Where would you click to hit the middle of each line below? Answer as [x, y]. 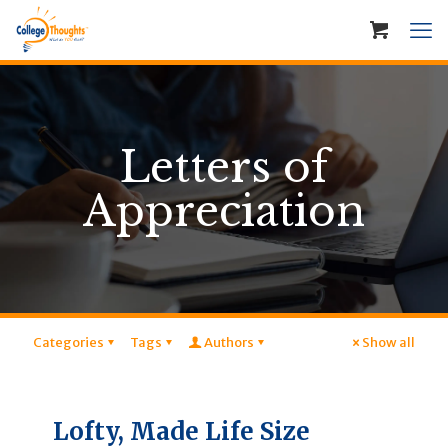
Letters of [224, 167]
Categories [68, 342]
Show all [388, 342]
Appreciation [224, 211]
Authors [229, 342]
